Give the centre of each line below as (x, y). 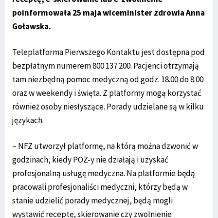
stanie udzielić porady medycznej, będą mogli (92, 200)
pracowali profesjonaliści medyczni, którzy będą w (100, 187)
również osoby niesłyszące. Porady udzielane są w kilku (108, 106)
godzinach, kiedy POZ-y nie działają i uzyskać (90, 159)
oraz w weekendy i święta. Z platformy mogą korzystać (107, 93)
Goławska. (32, 26)
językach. (28, 120)
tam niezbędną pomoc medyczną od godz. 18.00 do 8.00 (108, 79)
